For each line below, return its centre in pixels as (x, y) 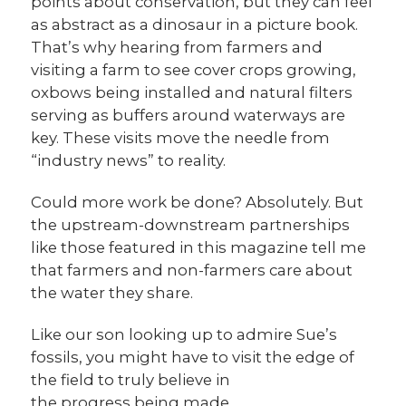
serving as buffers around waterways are (188, 115)
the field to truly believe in (135, 379)
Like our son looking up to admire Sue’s (184, 334)
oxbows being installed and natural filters (192, 92)
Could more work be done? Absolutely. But (198, 202)
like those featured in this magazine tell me (199, 247)
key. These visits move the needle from (181, 137)
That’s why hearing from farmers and (177, 47)
